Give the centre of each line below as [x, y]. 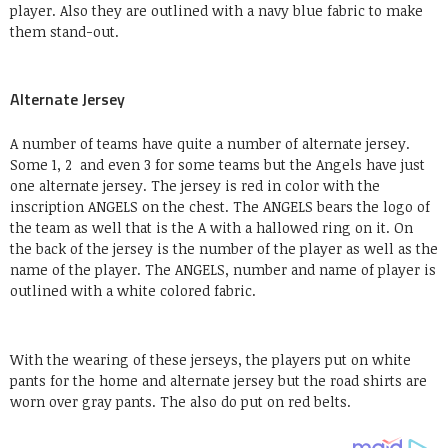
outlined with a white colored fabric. [133, 290]
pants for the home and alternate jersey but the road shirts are [218, 380]
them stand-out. [64, 31]
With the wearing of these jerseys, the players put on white [210, 359]
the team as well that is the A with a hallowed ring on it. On [211, 227]
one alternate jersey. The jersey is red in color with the [195, 185]
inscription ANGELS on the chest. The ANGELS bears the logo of [220, 206]
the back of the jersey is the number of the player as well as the [224, 248]
